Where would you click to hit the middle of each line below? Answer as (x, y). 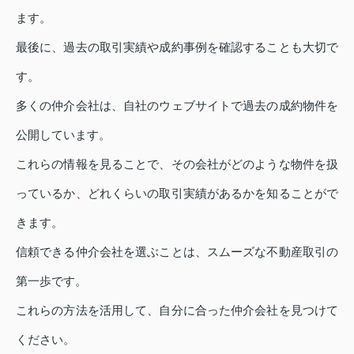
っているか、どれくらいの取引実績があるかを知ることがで (177, 194)
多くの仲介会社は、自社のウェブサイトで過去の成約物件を (177, 106)
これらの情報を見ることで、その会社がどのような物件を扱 (177, 164)
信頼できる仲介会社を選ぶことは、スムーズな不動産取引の (177, 252)
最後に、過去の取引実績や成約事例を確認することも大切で (177, 47)
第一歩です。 (51, 281)
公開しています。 (63, 135)
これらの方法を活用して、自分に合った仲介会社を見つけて (177, 311)
